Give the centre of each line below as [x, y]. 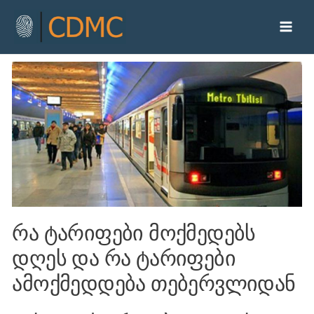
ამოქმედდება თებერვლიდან [154, 283]
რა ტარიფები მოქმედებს [134, 233]
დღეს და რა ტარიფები [124, 258]
